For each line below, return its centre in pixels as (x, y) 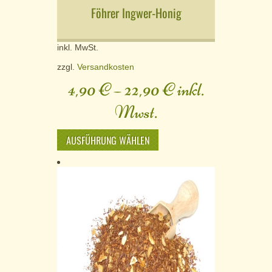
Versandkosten (106, 67)
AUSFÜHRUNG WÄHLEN (108, 140)
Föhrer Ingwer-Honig (136, 13)
